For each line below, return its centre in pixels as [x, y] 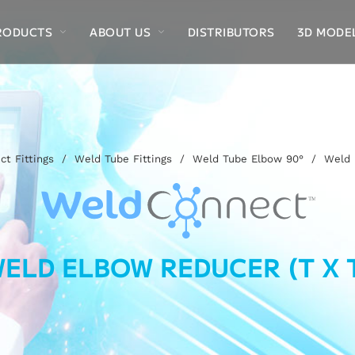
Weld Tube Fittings [123, 159]
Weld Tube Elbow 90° [248, 159]
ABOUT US [120, 32]
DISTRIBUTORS [231, 32]
